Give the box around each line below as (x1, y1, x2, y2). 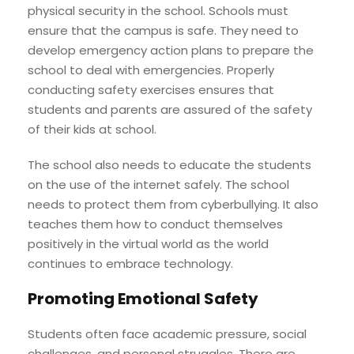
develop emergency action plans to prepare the (28, 41, 314, 58)
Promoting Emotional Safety (28, 287, 258, 310)
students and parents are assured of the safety (28, 100, 312, 118)
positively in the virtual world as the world (28, 235, 269, 252)
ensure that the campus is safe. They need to (28, 21, 299, 39)
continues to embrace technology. (28, 254, 233, 272)
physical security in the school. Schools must (28, 2, 288, 19)
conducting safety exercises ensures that (28, 81, 274, 98)
